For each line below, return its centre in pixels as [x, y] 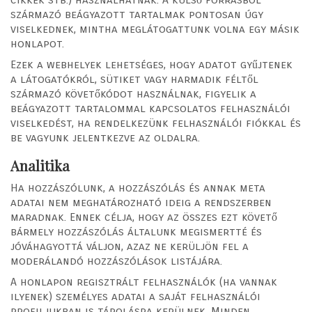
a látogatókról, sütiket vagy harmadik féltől [134, 79]
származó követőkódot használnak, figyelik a [133, 94]
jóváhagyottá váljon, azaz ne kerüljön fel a [130, 246]
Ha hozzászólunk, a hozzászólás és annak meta [138, 187]
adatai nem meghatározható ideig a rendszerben [141, 202]
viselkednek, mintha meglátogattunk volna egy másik [155, 29]
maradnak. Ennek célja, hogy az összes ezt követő [144, 217]
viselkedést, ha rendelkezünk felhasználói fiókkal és [156, 123]
